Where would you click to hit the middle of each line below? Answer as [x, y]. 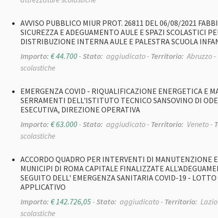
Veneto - [200, 124]
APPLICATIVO [43, 187]
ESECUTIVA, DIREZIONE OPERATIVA [80, 110]
